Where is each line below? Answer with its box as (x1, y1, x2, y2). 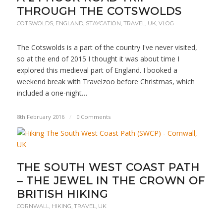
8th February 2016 (16, 113, 64, 121)
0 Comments (76, 113, 111, 121)
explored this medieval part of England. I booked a (16, 65, 177, 75)
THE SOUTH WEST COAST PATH (16, 161, 200, 174)
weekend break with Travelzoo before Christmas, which (16, 77, 195, 87)
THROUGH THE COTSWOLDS (16, 5, 182, 18)
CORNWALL (16, 203, 49, 210)
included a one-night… (16, 88, 87, 98)
